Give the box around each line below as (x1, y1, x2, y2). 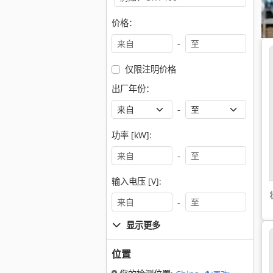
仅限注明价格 (124, 63, 176, 75)
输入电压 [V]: (112, 175, 161, 187)
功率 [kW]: (112, 129, 152, 141)
